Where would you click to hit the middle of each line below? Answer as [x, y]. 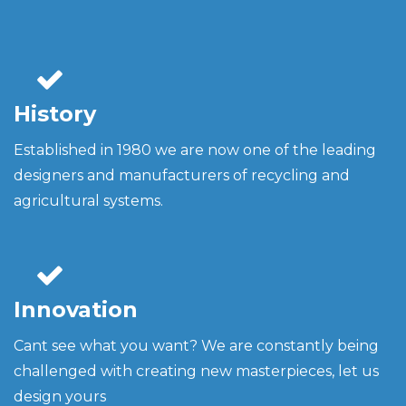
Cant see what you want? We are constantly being [196, 346]
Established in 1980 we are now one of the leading [195, 150]
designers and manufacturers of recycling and [182, 175]
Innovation [76, 309]
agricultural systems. [88, 201]
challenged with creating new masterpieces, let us [196, 371]
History [55, 114]
